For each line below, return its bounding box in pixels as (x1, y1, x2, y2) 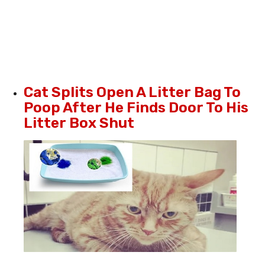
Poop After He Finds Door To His (24, 98, 248, 116)
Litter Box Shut (24, 114, 134, 131)
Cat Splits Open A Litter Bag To (24, 83, 241, 101)
